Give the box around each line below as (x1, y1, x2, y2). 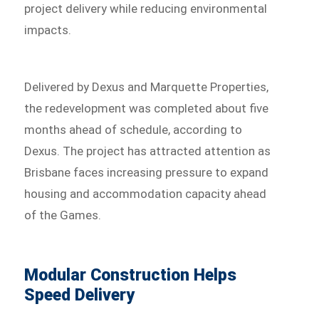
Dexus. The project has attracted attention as (24, 144, 271, 159)
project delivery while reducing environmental (24, 1, 268, 16)
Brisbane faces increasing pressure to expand (24, 165, 269, 180)
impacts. (24, 23, 72, 38)
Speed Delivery (24, 286, 135, 305)
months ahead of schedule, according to (24, 122, 243, 137)
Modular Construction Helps (24, 266, 237, 286)
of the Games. (24, 208, 102, 223)
